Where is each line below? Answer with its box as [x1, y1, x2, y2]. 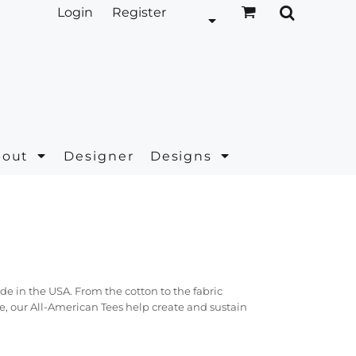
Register [112, 5, 166, 20]
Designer [64, 148, 134, 164]
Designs [149, 148, 218, 164]
